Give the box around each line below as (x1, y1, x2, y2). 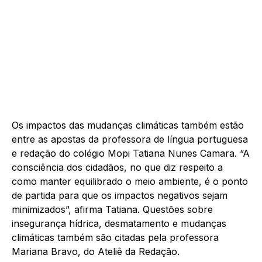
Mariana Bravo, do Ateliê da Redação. (12, 246, 180, 258)
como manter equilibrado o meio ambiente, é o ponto (12, 175, 248, 188)
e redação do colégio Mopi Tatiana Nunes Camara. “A (12, 147, 250, 160)
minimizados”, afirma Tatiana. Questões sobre (12, 204, 213, 216)
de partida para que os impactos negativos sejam (12, 189, 227, 202)
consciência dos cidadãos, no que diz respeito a (12, 161, 223, 174)
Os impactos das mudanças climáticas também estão (12, 119, 244, 132)
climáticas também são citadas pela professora (12, 232, 219, 244)
